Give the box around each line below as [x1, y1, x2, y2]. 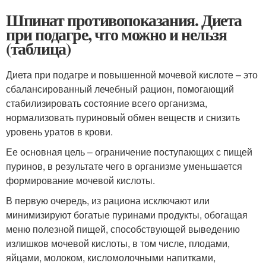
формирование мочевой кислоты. [6, 173, 155, 187]
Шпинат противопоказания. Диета [6, 8, 242, 32]
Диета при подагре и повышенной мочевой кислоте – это [6, 68, 258, 81]
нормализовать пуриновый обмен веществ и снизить [6, 110, 240, 124]
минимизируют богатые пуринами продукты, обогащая [6, 208, 248, 221]
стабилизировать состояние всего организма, [6, 96, 207, 110]
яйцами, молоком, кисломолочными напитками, [6, 251, 216, 264]
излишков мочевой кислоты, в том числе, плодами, [6, 236, 230, 250]
